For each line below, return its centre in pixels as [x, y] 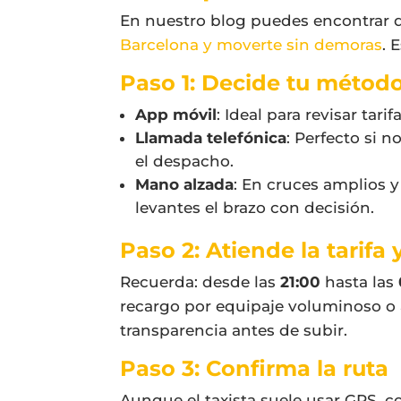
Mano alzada [185, 185]
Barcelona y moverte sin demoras [252, 45]
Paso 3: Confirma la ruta [255, 369]
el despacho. [185, 162]
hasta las [360, 282]
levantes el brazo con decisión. [255, 208]
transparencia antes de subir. [234, 331]
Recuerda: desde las [200, 282]
